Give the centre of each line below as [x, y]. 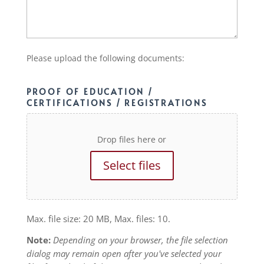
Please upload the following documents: [105, 58]
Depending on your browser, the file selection [140, 240]
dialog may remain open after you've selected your [124, 253]
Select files [132, 165]
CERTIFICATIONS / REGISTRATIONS [117, 103]
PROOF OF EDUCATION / [90, 91]
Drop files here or [132, 139]
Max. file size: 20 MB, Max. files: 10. [98, 218]
